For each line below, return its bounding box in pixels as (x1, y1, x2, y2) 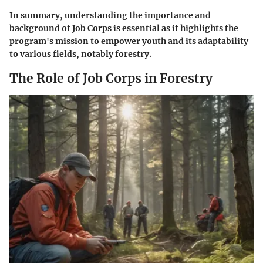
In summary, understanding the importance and (9, 10, 211, 21)
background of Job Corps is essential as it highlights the (9, 23, 238, 33)
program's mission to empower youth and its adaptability (9, 36, 248, 46)
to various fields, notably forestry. (9, 49, 151, 59)
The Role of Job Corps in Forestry (9, 70, 213, 86)
